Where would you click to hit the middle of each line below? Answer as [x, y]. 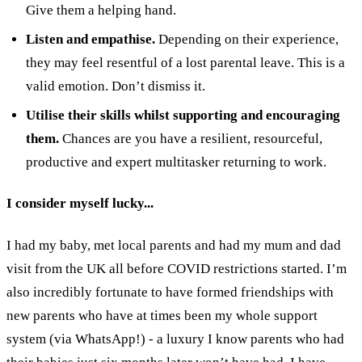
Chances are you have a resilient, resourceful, [192, 138]
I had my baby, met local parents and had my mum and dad [174, 245]
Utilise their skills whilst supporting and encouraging [183, 115]
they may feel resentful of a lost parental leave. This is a [185, 62]
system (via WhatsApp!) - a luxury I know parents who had [175, 339]
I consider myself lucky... [80, 204]
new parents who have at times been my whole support [162, 315]
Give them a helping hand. [101, 10]
